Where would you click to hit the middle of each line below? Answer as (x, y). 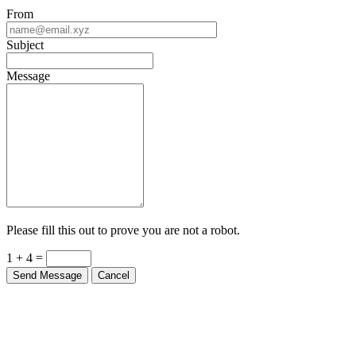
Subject (25, 38)
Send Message (47, 269)
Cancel (114, 269)
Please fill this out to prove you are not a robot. (123, 223)
